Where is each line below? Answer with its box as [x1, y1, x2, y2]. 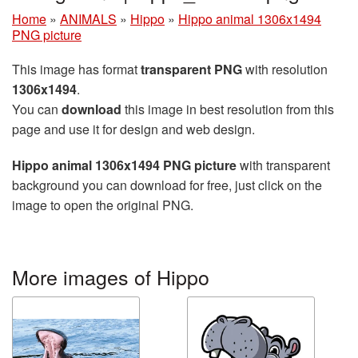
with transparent [237, 156, 330, 175]
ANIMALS [60, 10, 117, 29]
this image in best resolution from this [121, 100, 334, 119]
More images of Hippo [12, 262, 209, 292]
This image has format [12, 60, 141, 79]
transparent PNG [141, 60, 242, 79]
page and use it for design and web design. [12, 120, 255, 139]
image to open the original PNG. [12, 196, 193, 215]
